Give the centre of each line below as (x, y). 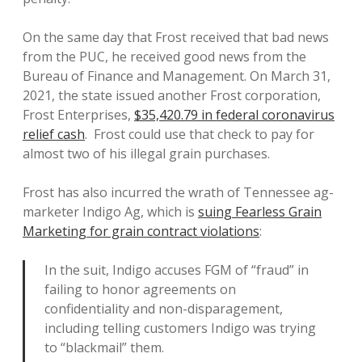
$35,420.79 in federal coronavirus (234, 115)
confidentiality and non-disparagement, (164, 309)
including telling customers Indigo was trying (180, 328)
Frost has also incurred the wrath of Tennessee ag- (178, 192)
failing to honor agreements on (140, 289)
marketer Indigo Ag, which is (110, 212)
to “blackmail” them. (104, 347)
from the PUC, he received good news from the (164, 57)
